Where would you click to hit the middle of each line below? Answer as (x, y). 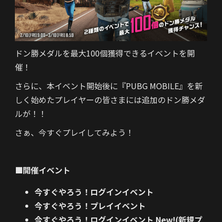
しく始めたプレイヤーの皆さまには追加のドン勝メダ (110, 100)
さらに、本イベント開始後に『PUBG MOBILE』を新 (109, 86)
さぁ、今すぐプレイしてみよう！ (74, 133)
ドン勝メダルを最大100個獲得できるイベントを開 (105, 53)
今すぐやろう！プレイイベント (90, 206)
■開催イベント (43, 170)
